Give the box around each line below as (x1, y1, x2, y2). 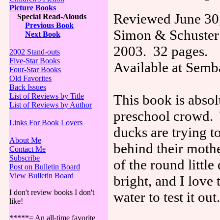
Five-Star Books (9, 56, 60, 65)
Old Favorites (9, 74, 52, 82)
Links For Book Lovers (9, 118, 82, 127)
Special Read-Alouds (9, 12, 86, 21)
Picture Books (9, 3, 56, 12)
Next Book (25, 29, 60, 38)
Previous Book (25, 21, 74, 29)
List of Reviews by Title (9, 91, 84, 100)
